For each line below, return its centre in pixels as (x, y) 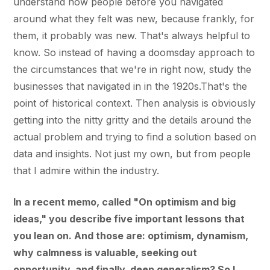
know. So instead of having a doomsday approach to (134, 52)
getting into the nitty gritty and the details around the (133, 120)
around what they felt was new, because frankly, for (134, 18)
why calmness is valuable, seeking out (105, 252)
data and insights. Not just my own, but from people (132, 153)
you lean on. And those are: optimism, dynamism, (131, 235)
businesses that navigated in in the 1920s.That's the (130, 86)
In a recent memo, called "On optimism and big (125, 202)
